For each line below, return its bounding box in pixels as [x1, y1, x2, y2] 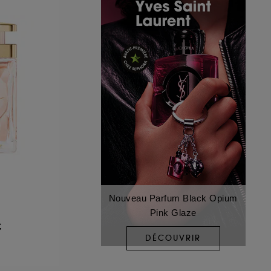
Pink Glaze [149, 207, 197, 218]
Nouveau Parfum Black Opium [108, 192, 238, 203]
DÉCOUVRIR [145, 233, 201, 244]
